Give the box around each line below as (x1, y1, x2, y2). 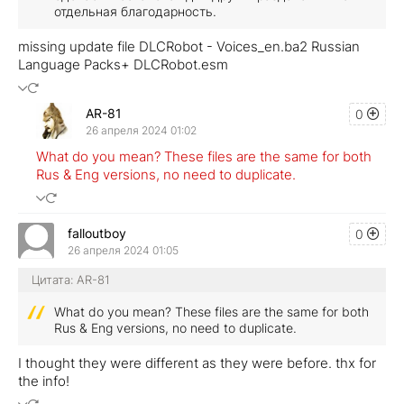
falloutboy (68, 225, 126, 241)
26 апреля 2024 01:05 (68, 243, 179, 257)
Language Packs (18, 56, 121, 74)
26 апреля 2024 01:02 (86, 123, 197, 137)
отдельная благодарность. (54, 4, 216, 20)
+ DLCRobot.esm (121, 56, 232, 74)
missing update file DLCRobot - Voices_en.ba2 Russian (18, 38, 360, 56)
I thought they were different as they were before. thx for (18, 354, 376, 372)
